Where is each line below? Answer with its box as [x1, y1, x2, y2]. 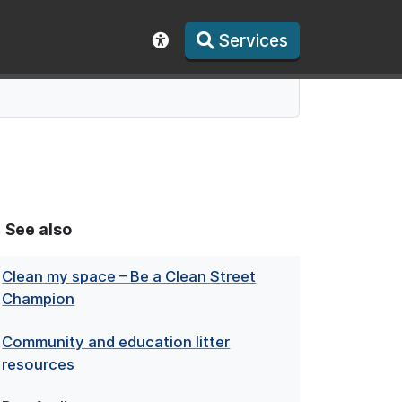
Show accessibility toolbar [159, 54, 376, 75]
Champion [2, 290, 75, 309]
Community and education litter [2, 332, 231, 351]
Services [218, 30, 288, 51]
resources [2, 354, 75, 373]
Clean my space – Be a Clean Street [2, 267, 257, 286]
